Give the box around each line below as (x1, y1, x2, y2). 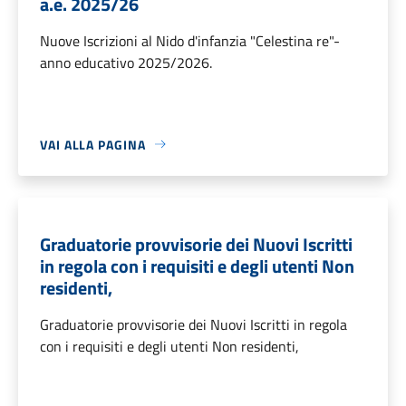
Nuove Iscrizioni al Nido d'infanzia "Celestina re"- (40, 29, 340, 52)
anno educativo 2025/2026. (40, 51, 212, 73)
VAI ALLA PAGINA (40, 134, 146, 154)
